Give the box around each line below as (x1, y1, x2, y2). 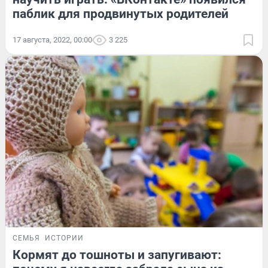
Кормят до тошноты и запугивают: (13, 248, 221, 263)
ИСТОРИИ (45, 234, 84, 243)
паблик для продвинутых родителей (13, 7, 229, 22)
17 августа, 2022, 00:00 (13, 35, 92, 45)
